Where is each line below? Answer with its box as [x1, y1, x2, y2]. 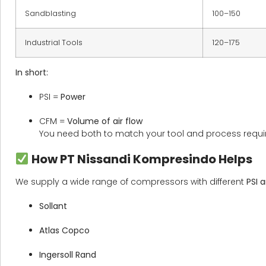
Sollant [39, 200, 67, 213]
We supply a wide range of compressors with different [15, 176, 246, 188]
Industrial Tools [25, 37, 83, 48]
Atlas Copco [39, 224, 90, 237]
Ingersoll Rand [39, 249, 96, 261]
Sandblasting [25, 8, 76, 19]
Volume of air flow [67, 115, 142, 128]
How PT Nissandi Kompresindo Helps [28, 151, 252, 168]
